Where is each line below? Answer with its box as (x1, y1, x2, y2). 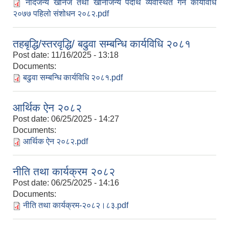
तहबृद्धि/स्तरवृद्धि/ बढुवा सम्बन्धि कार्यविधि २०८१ (13, 38, 191, 50)
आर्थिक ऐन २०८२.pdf (23, 137, 88, 146)
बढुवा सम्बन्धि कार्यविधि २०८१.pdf (23, 73, 123, 82)
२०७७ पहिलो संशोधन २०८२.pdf (13, 9, 109, 18)
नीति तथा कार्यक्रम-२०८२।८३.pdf (23, 201, 128, 210)
